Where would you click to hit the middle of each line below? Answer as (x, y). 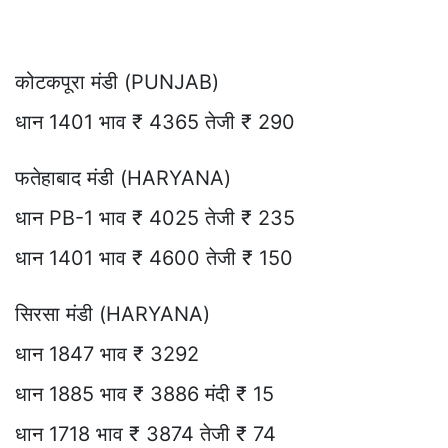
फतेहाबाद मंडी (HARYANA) (123, 178)
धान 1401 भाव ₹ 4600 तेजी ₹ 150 (154, 258)
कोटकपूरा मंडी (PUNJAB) (117, 82)
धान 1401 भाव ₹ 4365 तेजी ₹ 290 (155, 122)
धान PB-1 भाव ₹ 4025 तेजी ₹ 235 (155, 218)
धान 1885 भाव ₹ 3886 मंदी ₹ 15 (144, 394)
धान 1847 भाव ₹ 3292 (107, 354)
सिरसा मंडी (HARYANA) (112, 314)
